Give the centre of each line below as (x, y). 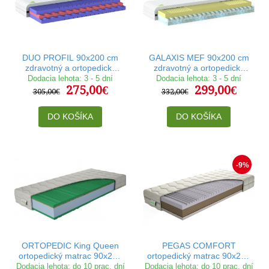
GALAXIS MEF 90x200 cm (199, 57)
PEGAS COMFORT (199, 246)
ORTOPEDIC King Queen (70, 246)
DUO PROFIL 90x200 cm (70, 57)
